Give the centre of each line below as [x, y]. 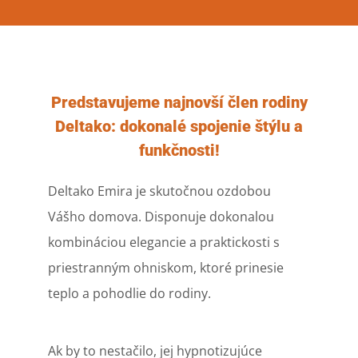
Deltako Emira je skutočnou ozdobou [159, 191]
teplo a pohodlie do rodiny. [129, 293]
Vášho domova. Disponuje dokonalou [161, 216]
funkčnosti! [179, 150]
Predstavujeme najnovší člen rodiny [179, 102]
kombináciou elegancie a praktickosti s [163, 242]
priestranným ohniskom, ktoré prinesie [165, 267]
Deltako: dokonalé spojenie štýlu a [179, 126]
